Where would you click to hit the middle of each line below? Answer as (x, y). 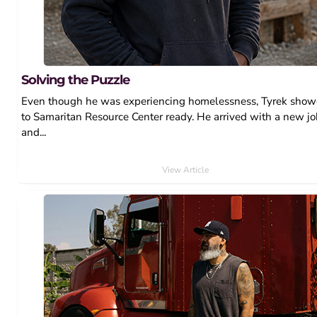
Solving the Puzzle (76, 79)
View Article (186, 169)
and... (34, 132)
